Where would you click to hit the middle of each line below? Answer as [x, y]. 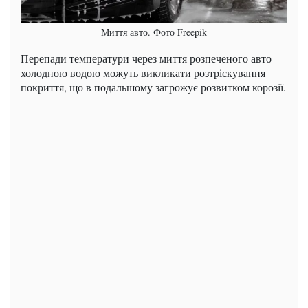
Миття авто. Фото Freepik [154, 32]
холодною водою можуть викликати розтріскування [143, 73]
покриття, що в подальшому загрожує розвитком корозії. [153, 87]
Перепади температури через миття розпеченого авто [146, 58]
